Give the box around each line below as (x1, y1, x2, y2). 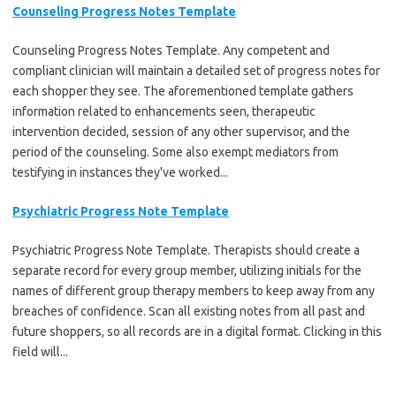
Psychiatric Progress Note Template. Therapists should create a (12, 242, 360, 257)
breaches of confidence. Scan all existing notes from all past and (12, 303, 365, 318)
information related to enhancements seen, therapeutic (12, 103, 316, 118)
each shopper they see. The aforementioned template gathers (12, 83, 354, 98)
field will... (12, 344, 68, 359)
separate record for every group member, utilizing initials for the (12, 263, 362, 278)
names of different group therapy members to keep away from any (12, 283, 375, 298)
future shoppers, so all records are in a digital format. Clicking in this (12, 324, 382, 339)
